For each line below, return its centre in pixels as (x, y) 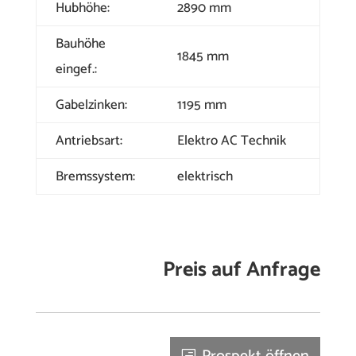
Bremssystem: (95, 176)
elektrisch (205, 176)
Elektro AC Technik (231, 140)
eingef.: (76, 69)
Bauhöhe (80, 43)
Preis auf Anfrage (242, 269)
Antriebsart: (89, 140)
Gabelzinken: (91, 104)
